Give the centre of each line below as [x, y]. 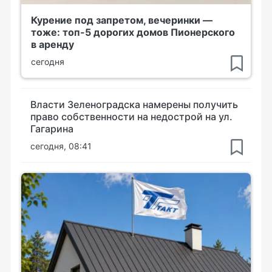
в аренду [53, 44]
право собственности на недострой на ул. [131, 116]
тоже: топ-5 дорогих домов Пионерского [133, 32]
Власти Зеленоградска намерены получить [134, 104]
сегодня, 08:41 [61, 146]
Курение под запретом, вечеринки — [122, 20]
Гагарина [52, 128]
